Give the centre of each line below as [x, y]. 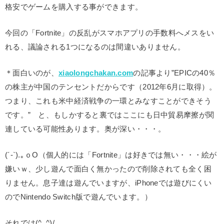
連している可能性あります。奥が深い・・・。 [85, 129]
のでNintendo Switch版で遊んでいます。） [78, 197]
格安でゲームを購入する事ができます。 [74, 7]
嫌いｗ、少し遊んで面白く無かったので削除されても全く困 [108, 169]
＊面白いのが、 [32, 73]
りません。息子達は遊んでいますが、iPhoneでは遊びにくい [108, 183]
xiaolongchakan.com [96, 73]
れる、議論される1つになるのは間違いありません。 [95, 47]
